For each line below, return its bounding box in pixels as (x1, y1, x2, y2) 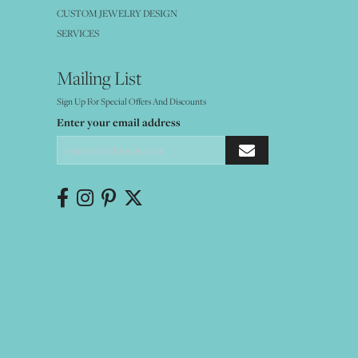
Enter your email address (57, 114, 181, 129)
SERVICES (57, 26, 99, 41)
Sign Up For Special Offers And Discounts (57, 95, 206, 109)
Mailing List (57, 66, 141, 92)
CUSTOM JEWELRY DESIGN (57, 6, 177, 21)
